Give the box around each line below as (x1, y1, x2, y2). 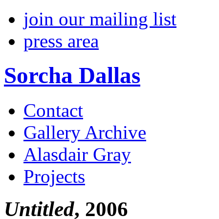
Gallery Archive (23, 121, 146, 143)
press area (23, 30, 99, 51)
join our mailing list (23, 8, 176, 29)
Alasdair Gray (23, 143, 131, 165)
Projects (23, 165, 85, 187)
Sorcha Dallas (4, 63, 140, 88)
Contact (23, 99, 83, 121)
